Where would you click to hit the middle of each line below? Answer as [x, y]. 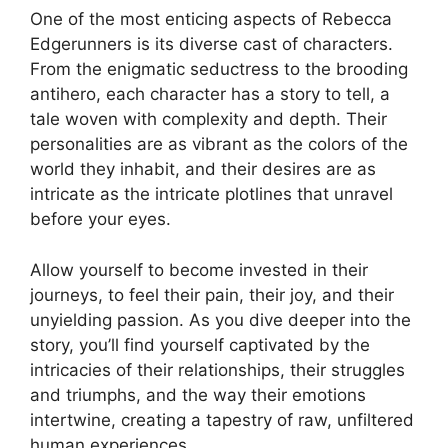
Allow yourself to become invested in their [199, 269]
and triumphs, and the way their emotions [198, 394]
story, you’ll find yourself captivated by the [200, 344]
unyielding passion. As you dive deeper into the [220, 319]
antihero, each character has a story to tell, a [210, 94]
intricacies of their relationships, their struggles [217, 369]
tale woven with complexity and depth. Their [208, 119]
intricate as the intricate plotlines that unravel [211, 194]
